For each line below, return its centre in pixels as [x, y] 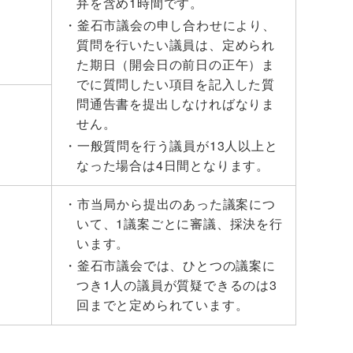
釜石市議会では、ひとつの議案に [176, 265]
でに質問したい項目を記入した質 [176, 84]
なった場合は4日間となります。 [173, 165]
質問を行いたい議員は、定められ [176, 45]
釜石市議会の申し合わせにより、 [176, 25]
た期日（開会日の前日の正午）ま [176, 64]
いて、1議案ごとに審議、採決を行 [180, 223]
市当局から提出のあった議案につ [176, 204]
